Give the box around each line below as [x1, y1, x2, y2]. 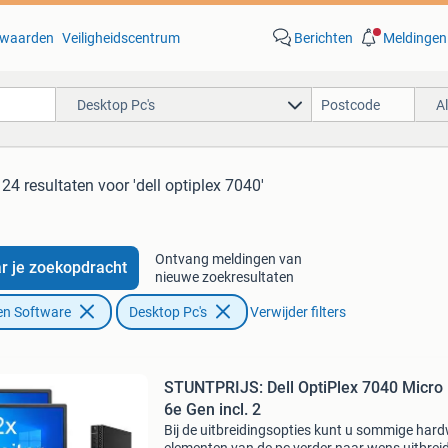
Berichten [293, 30, 353, 46]
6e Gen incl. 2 [163, 400, 261, 419]
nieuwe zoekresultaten [154, 269, 294, 285]
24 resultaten [2, 176, 94, 195]
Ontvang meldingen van [154, 251, 302, 267]
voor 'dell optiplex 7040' [98, 176, 264, 195]
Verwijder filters [249, 304, 346, 320]
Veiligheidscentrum [61, 30, 180, 46]
